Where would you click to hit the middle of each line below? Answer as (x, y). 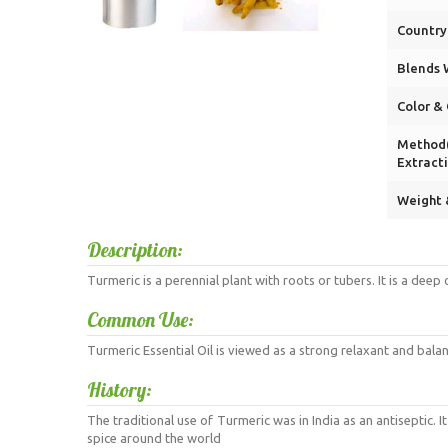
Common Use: (140, 319)
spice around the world (154, 438)
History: (119, 389)
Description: (135, 249)
